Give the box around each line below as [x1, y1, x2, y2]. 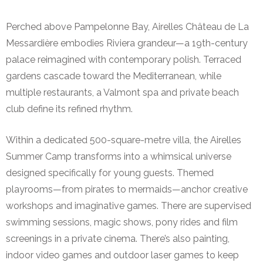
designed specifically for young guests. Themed [6, 167, 214, 179]
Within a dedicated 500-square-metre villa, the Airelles [6, 134, 241, 146]
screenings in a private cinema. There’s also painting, [6, 233, 230, 245]
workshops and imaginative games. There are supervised [6, 200, 251, 212]
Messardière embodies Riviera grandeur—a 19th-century [6, 38, 248, 49]
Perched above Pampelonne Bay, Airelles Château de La [6, 21, 249, 33]
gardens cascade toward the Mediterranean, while [6, 70, 221, 82]
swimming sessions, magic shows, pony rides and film [6, 217, 238, 228]
